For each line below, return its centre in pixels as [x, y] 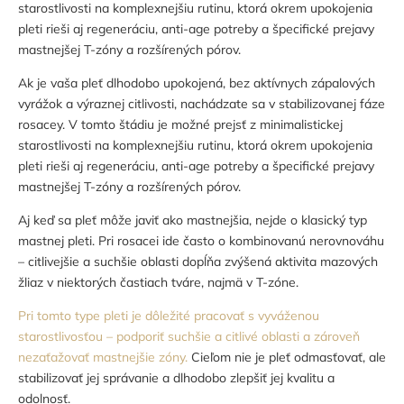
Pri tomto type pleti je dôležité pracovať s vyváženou [169, 316]
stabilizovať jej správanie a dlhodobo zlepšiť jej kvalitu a [176, 378]
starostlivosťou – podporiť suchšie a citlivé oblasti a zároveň [189, 337]
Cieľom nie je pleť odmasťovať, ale [287, 358]
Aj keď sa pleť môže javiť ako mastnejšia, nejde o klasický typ [193, 220]
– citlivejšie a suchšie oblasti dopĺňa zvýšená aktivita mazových [198, 262]
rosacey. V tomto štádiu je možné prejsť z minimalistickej [180, 125]
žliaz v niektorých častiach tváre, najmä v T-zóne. [160, 283]
